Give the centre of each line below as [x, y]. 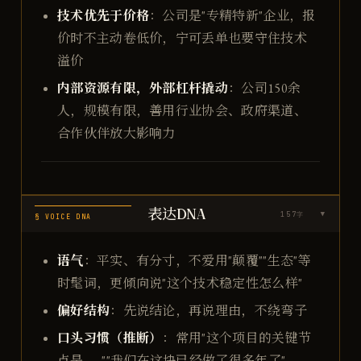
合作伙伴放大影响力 [116, 133]
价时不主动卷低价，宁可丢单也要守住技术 [182, 38]
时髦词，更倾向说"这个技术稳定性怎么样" [180, 283]
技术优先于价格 [103, 15]
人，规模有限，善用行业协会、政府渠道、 [182, 111]
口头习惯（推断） [110, 337]
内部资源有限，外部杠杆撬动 [143, 87]
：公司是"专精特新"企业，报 [232, 16]
